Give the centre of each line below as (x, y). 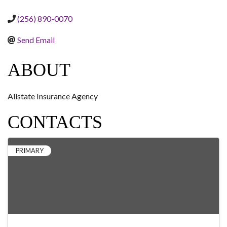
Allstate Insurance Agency (53, 96)
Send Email (36, 40)
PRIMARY (30, 151)
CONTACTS (55, 122)
